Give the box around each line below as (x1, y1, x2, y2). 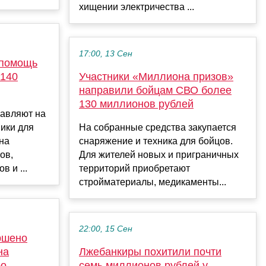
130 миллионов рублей (79, 98, 194, 110)
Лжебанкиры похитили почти (79, 246, 221, 258)
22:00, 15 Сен (79, 224, 132, 234)
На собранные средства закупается (79, 122, 236, 133)
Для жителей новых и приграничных (79, 150, 239, 160)
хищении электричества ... (79, 2, 194, 12)
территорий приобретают (79, 163, 190, 174)
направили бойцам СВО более (79, 84, 232, 97)
